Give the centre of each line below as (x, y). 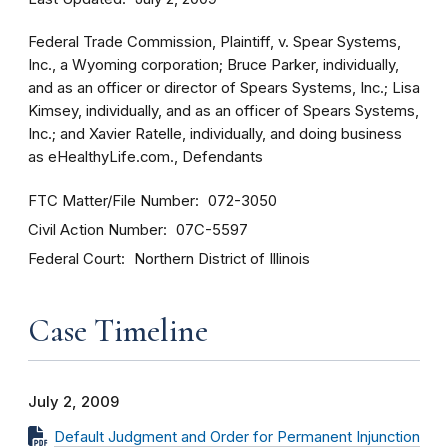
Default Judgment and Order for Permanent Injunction (237, 437)
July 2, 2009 (73, 402)
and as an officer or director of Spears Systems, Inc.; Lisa (224, 88)
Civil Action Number (95, 229)
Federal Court (74, 258)
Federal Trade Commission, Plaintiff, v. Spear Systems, (214, 42)
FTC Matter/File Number (111, 200)
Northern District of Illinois (222, 259)
